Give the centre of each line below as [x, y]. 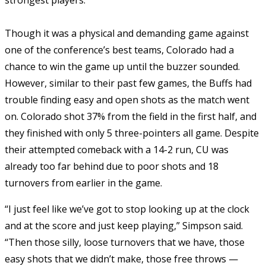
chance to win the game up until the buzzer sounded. [122, 66]
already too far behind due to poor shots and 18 [112, 166]
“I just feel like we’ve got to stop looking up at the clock [127, 209]
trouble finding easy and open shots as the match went [127, 99]
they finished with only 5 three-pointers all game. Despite [132, 133]
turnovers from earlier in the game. [85, 183]
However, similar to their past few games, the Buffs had [128, 83]
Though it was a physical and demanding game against [127, 33]
